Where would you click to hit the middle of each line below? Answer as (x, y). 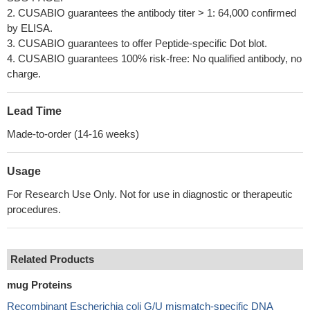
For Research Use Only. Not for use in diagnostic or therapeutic (150, 194)
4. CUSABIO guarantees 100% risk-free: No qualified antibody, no (154, 58)
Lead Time (34, 111)
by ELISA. (30, 28)
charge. (24, 74)
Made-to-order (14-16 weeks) (73, 134)
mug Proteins (39, 285)
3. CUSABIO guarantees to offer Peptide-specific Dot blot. (137, 43)
